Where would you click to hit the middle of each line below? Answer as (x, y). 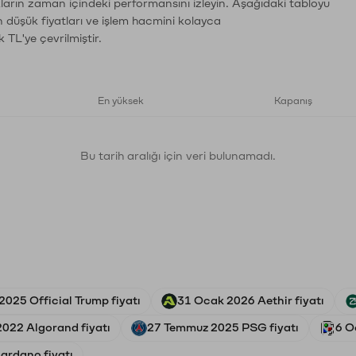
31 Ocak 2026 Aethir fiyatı (251, 301)
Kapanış (293, 101)
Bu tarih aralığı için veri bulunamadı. (178, 156)
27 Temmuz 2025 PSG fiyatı (223, 328)
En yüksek (121, 101)
